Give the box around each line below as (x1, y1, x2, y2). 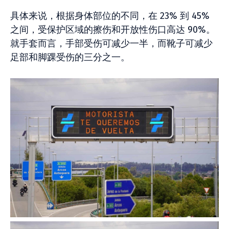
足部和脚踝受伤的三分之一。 (10, 52, 130, 63)
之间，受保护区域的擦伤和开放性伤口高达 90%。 (10, 24, 215, 35)
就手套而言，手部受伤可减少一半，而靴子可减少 (10, 38, 213, 49)
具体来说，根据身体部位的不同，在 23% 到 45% (10, 10, 210, 21)
